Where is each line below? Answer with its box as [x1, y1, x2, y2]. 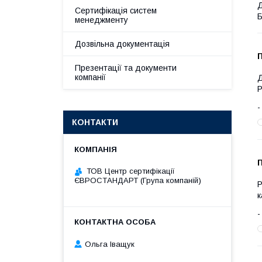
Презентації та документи [75, 63, 177, 73]
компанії [75, 73, 106, 82]
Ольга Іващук [85, 239, 135, 249]
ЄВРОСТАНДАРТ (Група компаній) [74, 176, 201, 185]
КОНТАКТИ [72, 118, 118, 127]
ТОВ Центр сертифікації [87, 167, 175, 175]
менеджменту [75, 15, 128, 25]
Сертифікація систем [75, 6, 157, 15]
